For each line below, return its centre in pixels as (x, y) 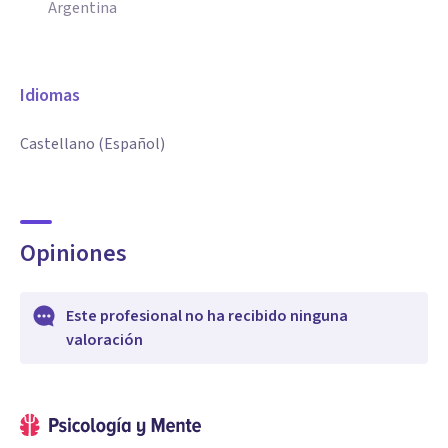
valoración (104, 340)
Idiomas (50, 95)
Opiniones (73, 253)
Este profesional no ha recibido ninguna (207, 316)
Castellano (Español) (92, 144)
